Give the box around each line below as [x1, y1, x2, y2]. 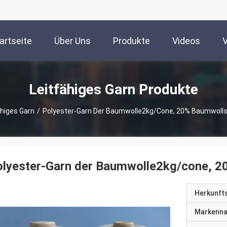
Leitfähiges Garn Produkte [29, 81, 198, 98]
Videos [172, 35, 200, 47]
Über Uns [54, 35, 91, 47]
